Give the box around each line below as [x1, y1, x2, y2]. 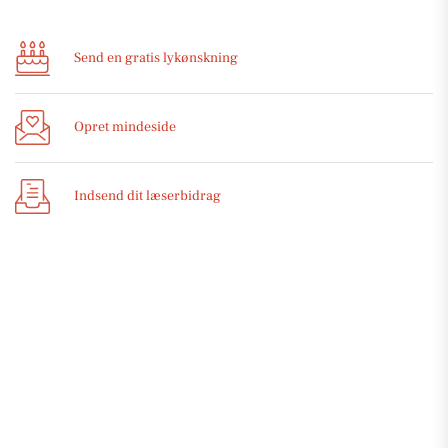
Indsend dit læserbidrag [74, 187, 221, 206]
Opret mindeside [74, 118, 176, 137]
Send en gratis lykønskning [74, 49, 238, 68]
